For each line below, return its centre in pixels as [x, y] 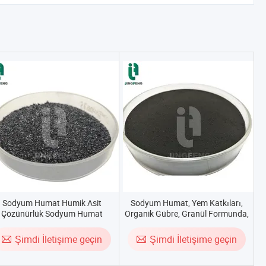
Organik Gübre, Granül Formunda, [186, 213]
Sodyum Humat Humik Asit [52, 203]
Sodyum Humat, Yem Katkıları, [186, 203]
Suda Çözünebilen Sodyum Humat [186, 224]
